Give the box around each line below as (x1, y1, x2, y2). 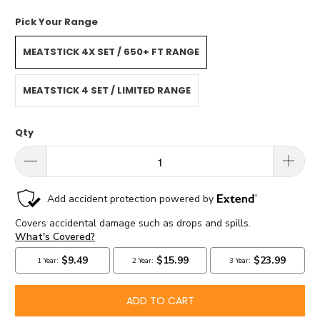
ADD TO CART (126, 294, 194, 309)
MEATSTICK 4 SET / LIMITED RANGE (23, 83, 191, 97)
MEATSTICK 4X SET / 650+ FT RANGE (23, 44, 200, 59)
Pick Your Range (15, 15, 99, 29)
